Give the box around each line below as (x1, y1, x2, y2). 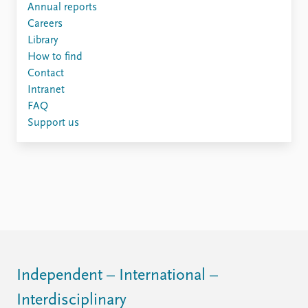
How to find (27, 51, 82, 63)
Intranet (27, 84, 65, 96)
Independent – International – (16, 267, 218, 284)
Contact (27, 67, 64, 79)
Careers (27, 18, 63, 30)
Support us (27, 117, 79, 129)
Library (27, 34, 58, 46)
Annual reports (27, 1, 97, 13)
